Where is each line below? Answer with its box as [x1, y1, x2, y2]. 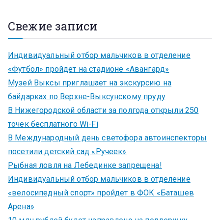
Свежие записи [8, 18, 98, 33]
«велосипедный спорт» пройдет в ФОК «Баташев [8, 188, 194, 197]
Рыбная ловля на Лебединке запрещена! [8, 160, 162, 170]
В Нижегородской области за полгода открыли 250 [8, 105, 199, 115]
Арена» [8, 201, 34, 211]
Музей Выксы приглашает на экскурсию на [8, 78, 172, 87]
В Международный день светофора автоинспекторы [8, 133, 207, 142]
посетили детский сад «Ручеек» [8, 146, 127, 156]
